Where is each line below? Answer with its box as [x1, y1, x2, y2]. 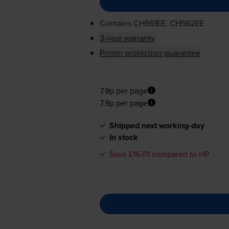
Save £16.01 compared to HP [109, 148, 209, 159]
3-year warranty [99, 32, 155, 43]
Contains [99, 17, 133, 29]
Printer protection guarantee [99, 47, 200, 58]
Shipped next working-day [109, 119, 204, 131]
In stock [109, 131, 138, 143]
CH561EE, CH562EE [133, 17, 204, 29]
